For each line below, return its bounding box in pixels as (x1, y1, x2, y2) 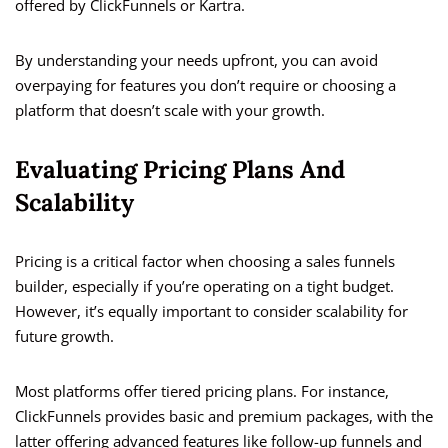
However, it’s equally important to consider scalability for (15, 301, 408, 322)
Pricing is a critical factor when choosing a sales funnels (15, 251, 395, 272)
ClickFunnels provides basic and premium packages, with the (15, 406, 433, 427)
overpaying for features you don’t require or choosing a (15, 75, 396, 96)
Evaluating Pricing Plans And (15, 154, 345, 186)
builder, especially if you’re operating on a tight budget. (15, 276, 394, 297)
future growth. (15, 326, 114, 347)
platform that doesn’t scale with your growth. (15, 100, 325, 121)
